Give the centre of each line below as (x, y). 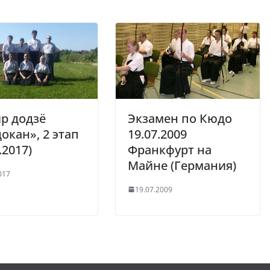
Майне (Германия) (182, 165)
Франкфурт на (170, 149)
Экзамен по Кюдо (180, 118)
